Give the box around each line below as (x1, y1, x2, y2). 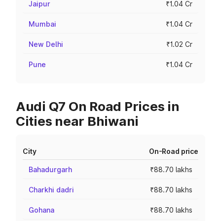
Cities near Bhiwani (16, 113, 139, 129)
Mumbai (29, 20, 56, 28)
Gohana (29, 206, 54, 214)
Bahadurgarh (29, 165, 72, 174)
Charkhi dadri (29, 185, 74, 194)
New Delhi (29, 40, 63, 48)
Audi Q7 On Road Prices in (16, 99, 180, 114)
